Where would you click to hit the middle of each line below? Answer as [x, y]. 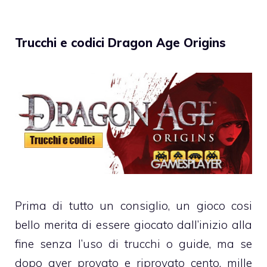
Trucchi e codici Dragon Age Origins [120, 43]
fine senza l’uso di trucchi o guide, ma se [133, 244]
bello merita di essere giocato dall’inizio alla [133, 225]
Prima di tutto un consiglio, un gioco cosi [133, 206]
